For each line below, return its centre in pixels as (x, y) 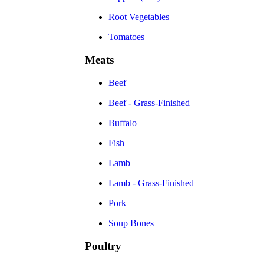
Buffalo (123, 123)
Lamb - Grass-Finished (151, 183)
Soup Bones (131, 223)
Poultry (103, 246)
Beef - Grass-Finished (149, 103)
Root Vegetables (139, 17)
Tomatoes (126, 37)
